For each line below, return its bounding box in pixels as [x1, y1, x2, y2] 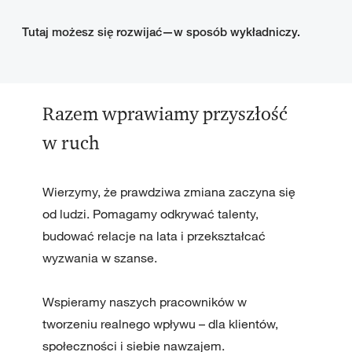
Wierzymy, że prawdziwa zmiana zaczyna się [42, 184, 295, 200]
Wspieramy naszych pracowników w [42, 294, 247, 310]
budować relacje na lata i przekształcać [42, 228, 266, 244]
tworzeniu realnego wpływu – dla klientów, [42, 316, 278, 332]
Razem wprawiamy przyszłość [42, 102, 288, 126]
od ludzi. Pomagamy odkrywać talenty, [42, 206, 258, 222]
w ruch [42, 131, 100, 156]
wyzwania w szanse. [42, 250, 157, 266]
